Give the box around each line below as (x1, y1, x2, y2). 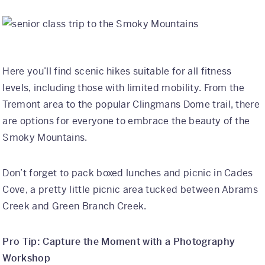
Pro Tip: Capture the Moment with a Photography (2, 235, 235, 248)
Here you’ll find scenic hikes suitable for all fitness (2, 64, 232, 77)
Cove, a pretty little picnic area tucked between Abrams (2, 183, 258, 196)
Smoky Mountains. (2, 131, 88, 144)
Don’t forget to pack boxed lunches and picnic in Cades (2, 166, 253, 179)
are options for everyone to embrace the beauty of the (2, 114, 250, 127)
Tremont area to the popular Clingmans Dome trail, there (2, 98, 260, 111)
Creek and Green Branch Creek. (2, 199, 147, 212)
